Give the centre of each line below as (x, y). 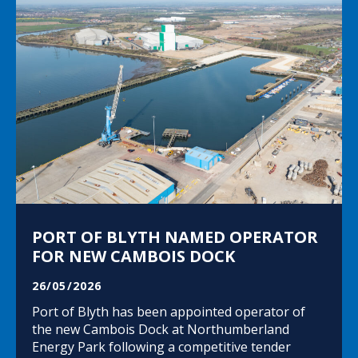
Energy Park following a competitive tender (161, 346)
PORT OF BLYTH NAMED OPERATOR (175, 237)
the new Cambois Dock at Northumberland (161, 329)
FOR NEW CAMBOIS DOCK (133, 256)
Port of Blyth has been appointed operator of (169, 311)
